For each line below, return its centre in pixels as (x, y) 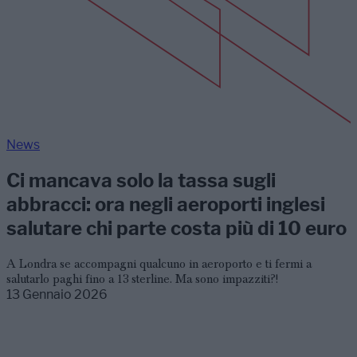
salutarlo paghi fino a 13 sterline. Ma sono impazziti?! (142, 279)
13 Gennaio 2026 (57, 294)
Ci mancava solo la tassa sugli (141, 180)
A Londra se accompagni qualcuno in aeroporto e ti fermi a (159, 263)
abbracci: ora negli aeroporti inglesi (166, 204)
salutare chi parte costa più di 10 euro (177, 228)
